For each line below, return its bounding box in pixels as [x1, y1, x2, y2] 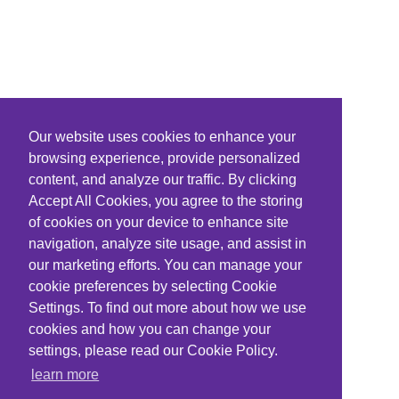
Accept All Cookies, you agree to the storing [28, 193, 303, 209]
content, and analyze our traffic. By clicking [28, 172, 297, 188]
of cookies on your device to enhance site [28, 215, 289, 231]
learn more [31, 367, 100, 383]
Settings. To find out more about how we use [28, 300, 306, 316]
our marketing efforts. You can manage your [28, 257, 302, 273]
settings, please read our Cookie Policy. [28, 343, 278, 359]
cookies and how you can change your [28, 322, 271, 338]
